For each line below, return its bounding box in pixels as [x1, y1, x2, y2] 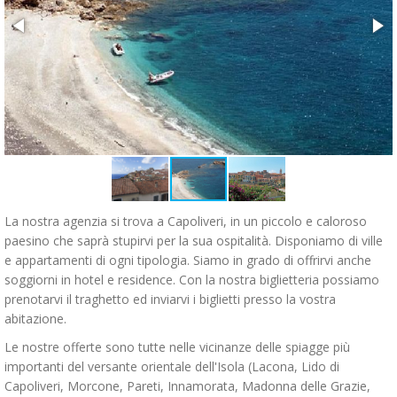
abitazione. [4, 310, 66, 327]
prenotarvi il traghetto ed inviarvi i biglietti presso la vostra [4, 291, 336, 307]
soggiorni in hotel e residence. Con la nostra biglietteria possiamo [4, 271, 379, 288]
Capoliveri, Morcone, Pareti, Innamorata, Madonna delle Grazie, [4, 378, 370, 394]
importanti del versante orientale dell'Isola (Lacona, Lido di [4, 358, 339, 375]
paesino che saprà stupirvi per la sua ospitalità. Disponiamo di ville [4, 232, 383, 249]
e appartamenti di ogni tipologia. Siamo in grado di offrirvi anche [4, 252, 371, 269]
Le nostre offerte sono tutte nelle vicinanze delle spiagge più [4, 339, 350, 355]
